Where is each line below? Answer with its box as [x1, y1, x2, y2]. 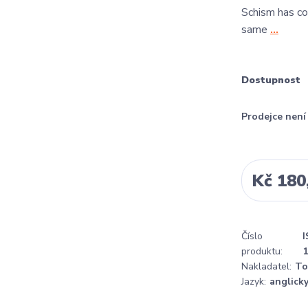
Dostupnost [241, 74, 300, 87]
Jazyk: [241, 275, 266, 288]
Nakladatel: [241, 260, 291, 273]
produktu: [241, 245, 283, 258]
